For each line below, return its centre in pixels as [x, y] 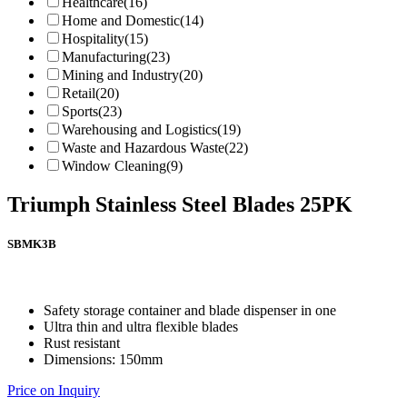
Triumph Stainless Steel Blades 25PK [180, 204]
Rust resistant [82, 342]
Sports [80, 111]
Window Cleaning [114, 165]
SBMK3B [32, 243]
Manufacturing [104, 56]
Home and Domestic [121, 20]
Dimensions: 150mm [103, 359]
